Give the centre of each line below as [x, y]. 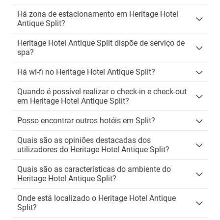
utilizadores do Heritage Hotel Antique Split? [93, 150]
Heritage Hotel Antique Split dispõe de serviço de [101, 43]
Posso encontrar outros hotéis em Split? [86, 121]
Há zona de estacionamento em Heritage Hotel [98, 14]
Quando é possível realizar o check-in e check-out [102, 92]
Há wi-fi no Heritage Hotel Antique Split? [86, 72]
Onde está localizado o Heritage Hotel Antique [96, 198]
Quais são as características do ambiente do [94, 169]
